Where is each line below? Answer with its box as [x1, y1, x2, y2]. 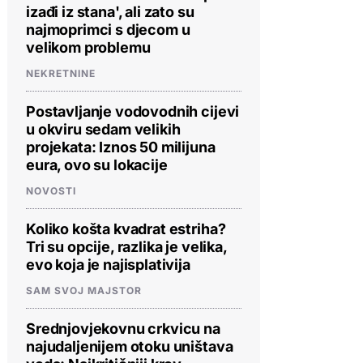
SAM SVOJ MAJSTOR [26, 284, 142, 297]
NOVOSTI [26, 184, 76, 197]
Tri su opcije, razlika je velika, [26, 237, 227, 255]
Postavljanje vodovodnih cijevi [26, 102, 240, 120]
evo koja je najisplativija [26, 255, 190, 273]
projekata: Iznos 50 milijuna [26, 138, 216, 156]
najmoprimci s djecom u [26, 20, 190, 38]
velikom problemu [26, 38, 151, 56]
